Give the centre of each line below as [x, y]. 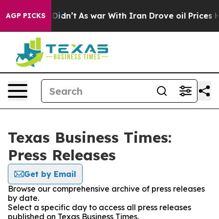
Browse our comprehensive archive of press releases [106, 189]
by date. [23, 198]
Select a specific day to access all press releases [99, 207]
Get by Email [50, 174]
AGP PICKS [26, 16]
